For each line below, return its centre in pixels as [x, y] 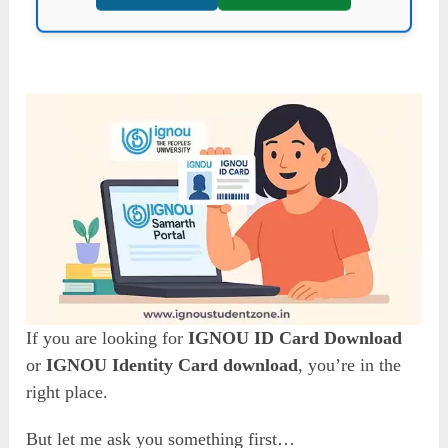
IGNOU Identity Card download [172, 364]
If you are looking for [107, 337]
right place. [67, 391]
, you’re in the [350, 364]
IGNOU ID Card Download [295, 337]
